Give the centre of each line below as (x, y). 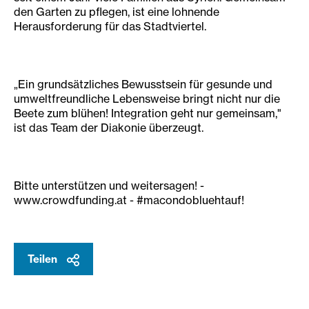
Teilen (44, 259)
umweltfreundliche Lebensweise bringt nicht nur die (147, 99)
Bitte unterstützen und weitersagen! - (109, 186)
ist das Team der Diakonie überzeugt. (109, 128)
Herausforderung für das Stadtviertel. (110, 26)
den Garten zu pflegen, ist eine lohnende (117, 12)
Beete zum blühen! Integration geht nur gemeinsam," (148, 113)
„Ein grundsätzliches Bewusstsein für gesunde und (143, 84)
